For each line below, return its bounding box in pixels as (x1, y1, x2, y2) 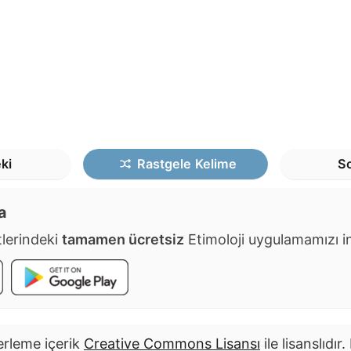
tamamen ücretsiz (62, 231, 184, 248)
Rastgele (137, 156, 192, 172)
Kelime (195, 156, 237, 172)
